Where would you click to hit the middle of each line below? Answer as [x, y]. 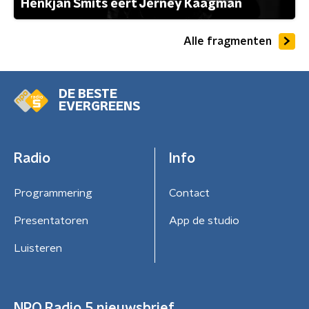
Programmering [53, 193]
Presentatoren [51, 221]
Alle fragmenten [228, 41]
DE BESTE [88, 95]
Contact [189, 193]
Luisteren [38, 249]
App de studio [204, 221]
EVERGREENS [99, 107]
